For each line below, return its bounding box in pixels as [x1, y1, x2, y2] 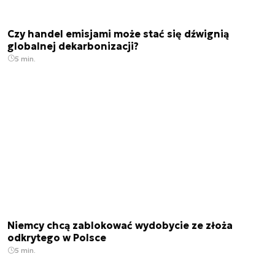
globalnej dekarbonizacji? [7, 39, 139, 52]
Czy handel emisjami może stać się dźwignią [7, 27, 229, 40]
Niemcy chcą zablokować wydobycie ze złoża [7, 219, 233, 232]
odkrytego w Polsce [7, 231, 106, 244]
